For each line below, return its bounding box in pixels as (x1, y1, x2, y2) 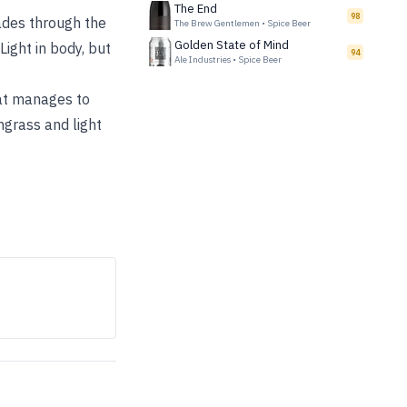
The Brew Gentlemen (174, 17, 260, 29)
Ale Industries (174, 54, 231, 65)
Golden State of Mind (174, 37, 289, 53)
